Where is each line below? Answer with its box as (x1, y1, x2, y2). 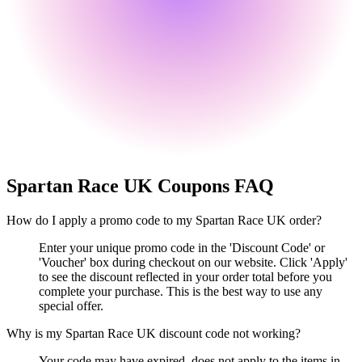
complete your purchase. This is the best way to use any (39, 284, 322, 299)
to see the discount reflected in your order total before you (39, 270, 332, 284)
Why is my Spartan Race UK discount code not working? (6, 326, 301, 341)
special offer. (39, 299, 103, 314)
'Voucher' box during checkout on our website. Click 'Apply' (39, 255, 347, 270)
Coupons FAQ (153, 175, 274, 197)
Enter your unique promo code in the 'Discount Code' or (39, 241, 325, 255)
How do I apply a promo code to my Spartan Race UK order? (6, 213, 322, 228)
